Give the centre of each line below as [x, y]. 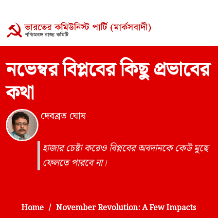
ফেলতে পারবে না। [74, 163]
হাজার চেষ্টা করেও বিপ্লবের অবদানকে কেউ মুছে [125, 149]
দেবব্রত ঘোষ [64, 116]
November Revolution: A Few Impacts [126, 208]
